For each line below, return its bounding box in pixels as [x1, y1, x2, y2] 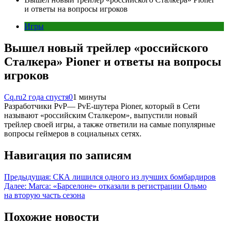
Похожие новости [4, 210, 99, 223]
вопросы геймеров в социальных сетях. [4, 129, 141, 138]
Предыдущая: [4, 172, 51, 181]
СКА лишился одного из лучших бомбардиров [53, 172, 216, 181]
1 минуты [73, 92, 106, 101]
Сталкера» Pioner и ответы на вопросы [4, 54, 221, 68]
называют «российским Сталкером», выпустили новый [4, 110, 197, 120]
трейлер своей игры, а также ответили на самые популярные [4, 120, 215, 129]
